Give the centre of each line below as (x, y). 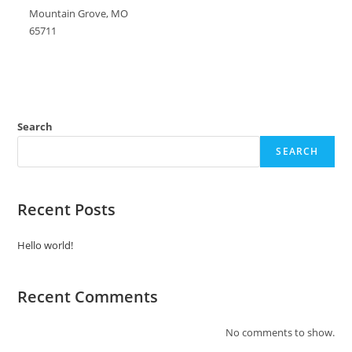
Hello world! (46, 246)
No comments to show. (280, 333)
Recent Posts (67, 210)
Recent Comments (88, 297)
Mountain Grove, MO (79, 14)
